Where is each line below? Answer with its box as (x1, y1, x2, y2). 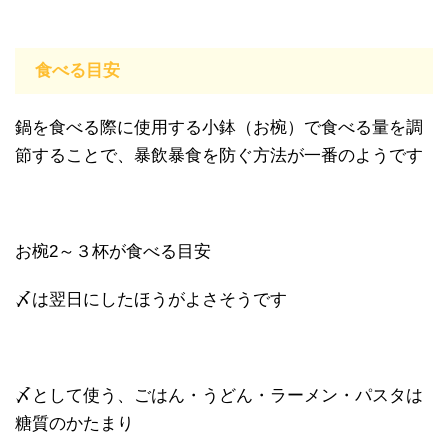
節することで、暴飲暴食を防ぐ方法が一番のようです (15, 145, 423, 165)
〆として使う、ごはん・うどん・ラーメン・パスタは (15, 385, 423, 405)
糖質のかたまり (15, 413, 134, 433)
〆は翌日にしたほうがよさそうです (15, 289, 287, 309)
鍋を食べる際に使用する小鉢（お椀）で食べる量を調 (15, 117, 423, 137)
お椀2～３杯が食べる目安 (15, 241, 211, 261)
